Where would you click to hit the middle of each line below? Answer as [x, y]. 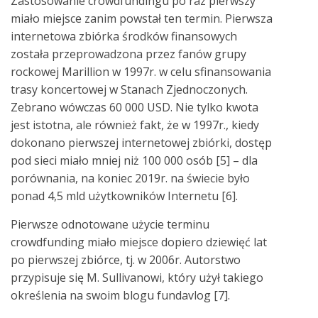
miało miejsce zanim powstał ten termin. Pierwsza [142, 18]
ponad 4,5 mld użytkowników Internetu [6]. [124, 196]
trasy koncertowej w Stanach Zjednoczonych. [129, 89]
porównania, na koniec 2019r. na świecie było [130, 178]
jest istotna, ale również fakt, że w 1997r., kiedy [135, 125]
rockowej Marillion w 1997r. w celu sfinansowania [141, 71]
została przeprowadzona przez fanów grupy [128, 54]
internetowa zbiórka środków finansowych [124, 36]
